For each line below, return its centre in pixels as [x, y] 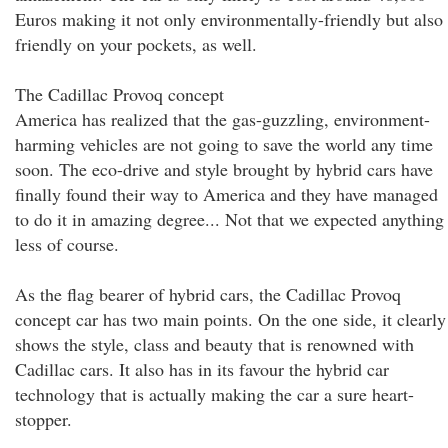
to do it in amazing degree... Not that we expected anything [229, 219]
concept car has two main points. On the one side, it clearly [230, 319]
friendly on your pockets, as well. [136, 44]
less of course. [67, 244]
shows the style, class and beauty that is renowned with [214, 344]
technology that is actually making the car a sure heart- [214, 394]
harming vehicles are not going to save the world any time [224, 144]
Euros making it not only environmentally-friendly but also [229, 19]
